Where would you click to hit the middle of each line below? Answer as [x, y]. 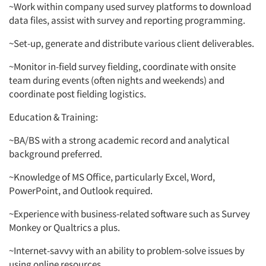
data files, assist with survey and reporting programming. [127, 20]
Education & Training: [54, 117]
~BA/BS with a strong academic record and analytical [119, 140]
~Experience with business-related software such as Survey [129, 214]
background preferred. [56, 154]
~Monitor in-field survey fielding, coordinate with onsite [122, 67]
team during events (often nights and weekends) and [117, 80]
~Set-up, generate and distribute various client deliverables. [132, 44]
